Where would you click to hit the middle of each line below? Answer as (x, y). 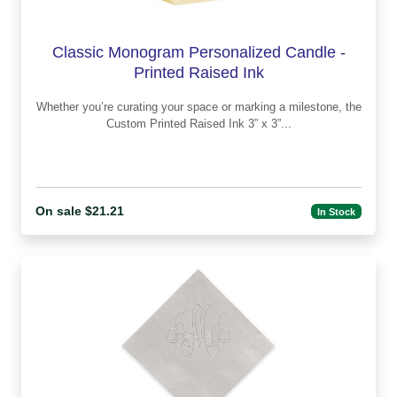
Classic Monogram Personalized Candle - (198, 53)
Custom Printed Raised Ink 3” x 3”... (198, 124)
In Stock (337, 211)
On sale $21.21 (80, 211)
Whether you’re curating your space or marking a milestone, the (198, 107)
